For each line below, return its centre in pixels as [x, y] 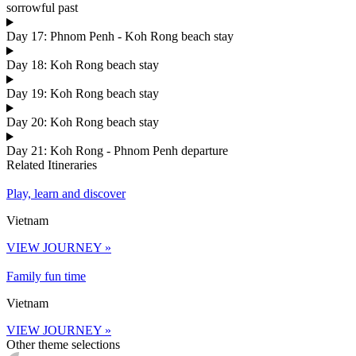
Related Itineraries [52, 165]
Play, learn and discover [66, 194]
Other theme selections [63, 345]
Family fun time [46, 277]
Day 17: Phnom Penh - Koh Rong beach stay [120, 37]
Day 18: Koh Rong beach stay [83, 65]
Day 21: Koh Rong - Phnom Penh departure [117, 151]
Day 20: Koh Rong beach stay [83, 122]
